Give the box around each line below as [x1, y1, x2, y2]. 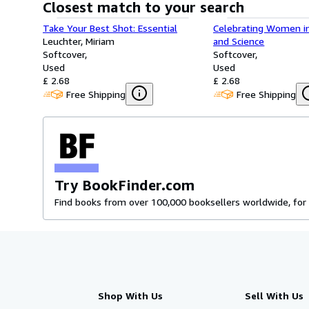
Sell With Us [244, 290, 303, 301]
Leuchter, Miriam [43, 35, 114, 47]
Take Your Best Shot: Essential [43, 22, 177, 34]
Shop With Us [98, 290, 163, 301]
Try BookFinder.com [54, 177, 195, 194]
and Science [213, 35, 265, 47]
